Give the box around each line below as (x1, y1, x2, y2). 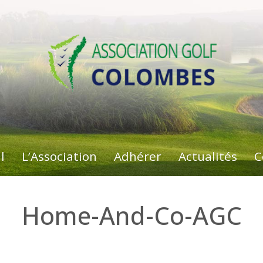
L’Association (21, 148, 97, 165)
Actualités (178, 148, 237, 165)
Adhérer (113, 148, 161, 165)
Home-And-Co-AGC (39, 199, 242, 232)
